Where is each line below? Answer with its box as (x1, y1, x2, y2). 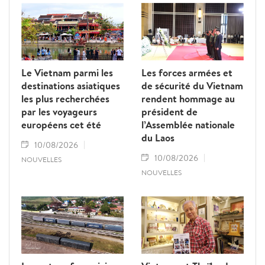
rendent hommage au (141, 92, 235, 106)
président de (141, 105, 198, 119)
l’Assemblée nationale (141, 118, 235, 132)
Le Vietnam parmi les (21, 66, 113, 80)
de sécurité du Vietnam (141, 79, 243, 93)
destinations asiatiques (21, 79, 120, 93)
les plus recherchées (21, 92, 109, 106)
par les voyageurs (21, 105, 97, 119)
